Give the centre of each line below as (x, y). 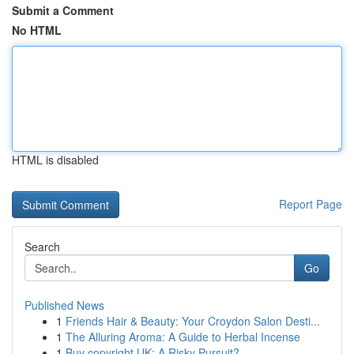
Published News (64, 305)
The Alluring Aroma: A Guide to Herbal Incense (183, 337)
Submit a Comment (63, 10)
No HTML (37, 30)
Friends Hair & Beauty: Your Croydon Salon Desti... (193, 321)
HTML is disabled (55, 160)
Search (42, 247)
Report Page (311, 204)
